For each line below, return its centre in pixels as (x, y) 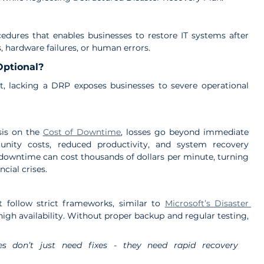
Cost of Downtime (82, 132)
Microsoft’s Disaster (207, 203)
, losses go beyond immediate (185, 132)
